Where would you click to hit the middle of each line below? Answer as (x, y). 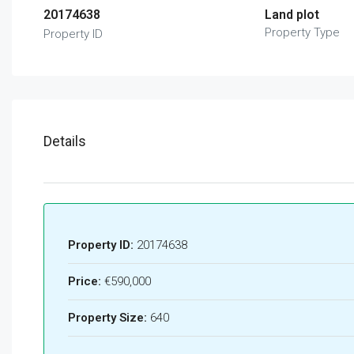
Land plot (292, 14)
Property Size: (107, 317)
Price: (85, 281)
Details (65, 141)
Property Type (302, 32)
